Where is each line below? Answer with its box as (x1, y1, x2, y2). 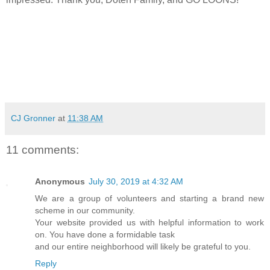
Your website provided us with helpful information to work (35, 217, 264, 227)
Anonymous (35, 176, 85, 186)
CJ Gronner (11, 113, 55, 124)
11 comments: (6, 143, 79, 157)
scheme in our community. (35, 205, 135, 215)
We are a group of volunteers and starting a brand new (35, 193, 264, 203)
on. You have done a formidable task (35, 229, 175, 239)
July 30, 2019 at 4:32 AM (89, 176, 183, 186)
